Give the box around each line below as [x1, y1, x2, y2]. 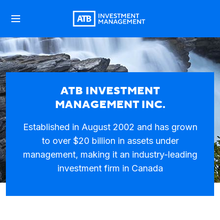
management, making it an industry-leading [23, 149, 197, 160]
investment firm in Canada [57, 163, 163, 173]
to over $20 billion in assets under [41, 136, 179, 146]
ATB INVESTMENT [60, 84, 160, 98]
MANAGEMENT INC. [55, 98, 165, 111]
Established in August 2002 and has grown [23, 122, 197, 132]
